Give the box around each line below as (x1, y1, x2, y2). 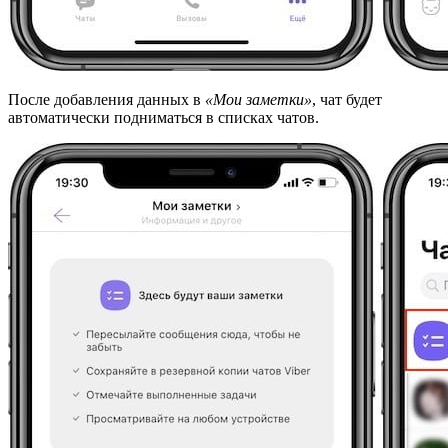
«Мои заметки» (205, 91, 312, 109)
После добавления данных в (8, 91, 205, 109)
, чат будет (312, 91, 382, 109)
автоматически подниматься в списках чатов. (8, 109, 319, 127)
